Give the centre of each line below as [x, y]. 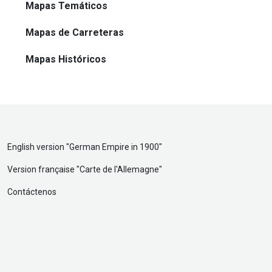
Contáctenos [32, 192]
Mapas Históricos [66, 59]
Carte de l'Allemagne [119, 170]
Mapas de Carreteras [75, 33]
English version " [38, 147]
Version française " [43, 170]
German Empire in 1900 [114, 147]
